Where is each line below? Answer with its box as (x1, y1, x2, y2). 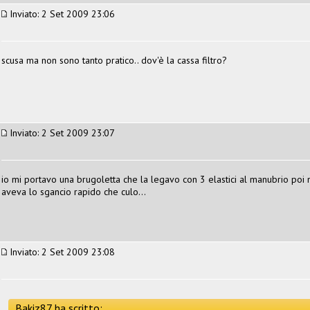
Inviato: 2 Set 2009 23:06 (7, 7, 115, 20)
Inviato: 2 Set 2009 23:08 (7, 245, 115, 258)
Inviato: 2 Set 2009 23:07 (7, 126, 115, 139)
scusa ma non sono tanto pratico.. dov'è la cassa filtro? (1, 53, 227, 66)
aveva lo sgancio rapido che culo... (1, 185, 146, 198)
